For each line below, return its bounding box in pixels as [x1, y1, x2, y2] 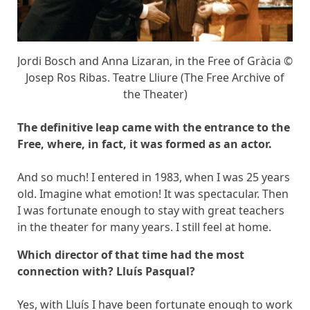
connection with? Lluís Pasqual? [17, 264, 195, 280]
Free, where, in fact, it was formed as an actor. [17, 136, 272, 152]
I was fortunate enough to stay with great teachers [17, 203, 284, 219]
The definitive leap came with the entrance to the [17, 120, 290, 136]
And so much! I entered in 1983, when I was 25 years [17, 170, 290, 185]
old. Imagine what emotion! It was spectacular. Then [17, 186, 289, 202]
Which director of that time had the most [17, 247, 244, 263]
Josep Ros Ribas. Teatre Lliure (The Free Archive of [26, 70, 284, 86]
